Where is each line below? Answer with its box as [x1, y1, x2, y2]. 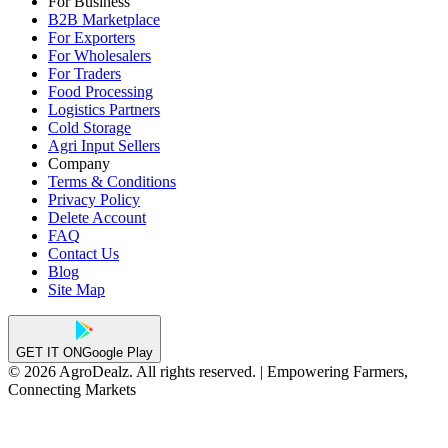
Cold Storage [48, 119, 131, 137]
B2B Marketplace [48, 11, 160, 29]
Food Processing [48, 83, 153, 101]
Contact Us [48, 245, 119, 263]
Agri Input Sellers [48, 137, 160, 155]
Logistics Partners [48, 101, 160, 119]
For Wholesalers [48, 47, 151, 65]
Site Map [48, 281, 105, 299]
